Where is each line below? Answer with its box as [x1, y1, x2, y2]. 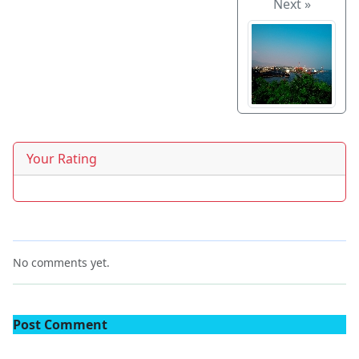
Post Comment [13, 316, 107, 334]
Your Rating [26, 150, 97, 168]
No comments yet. [13, 255, 110, 271]
